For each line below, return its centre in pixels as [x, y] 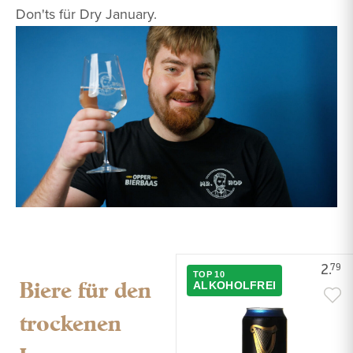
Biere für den [85, 290]
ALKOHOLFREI [235, 285]
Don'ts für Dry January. [86, 14]
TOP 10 [209, 274]
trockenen [71, 323]
